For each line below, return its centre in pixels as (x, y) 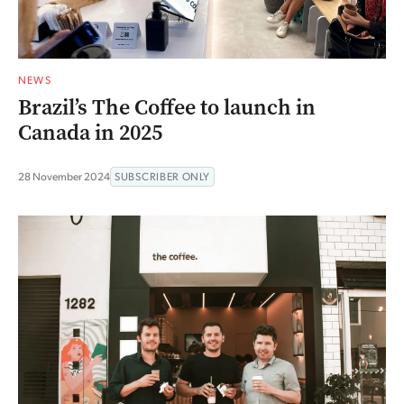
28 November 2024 (64, 176)
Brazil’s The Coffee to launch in (167, 107)
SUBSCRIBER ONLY (162, 176)
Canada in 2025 (90, 132)
